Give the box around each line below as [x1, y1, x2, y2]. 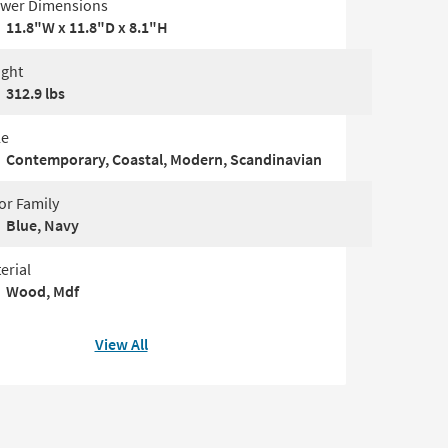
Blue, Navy [6, 215, 79, 235]
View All [94, 334, 148, 354]
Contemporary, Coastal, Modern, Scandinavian [6, 149, 322, 169]
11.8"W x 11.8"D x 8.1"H [6, 17, 168, 37]
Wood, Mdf [6, 281, 79, 301]
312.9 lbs [6, 83, 65, 103]
